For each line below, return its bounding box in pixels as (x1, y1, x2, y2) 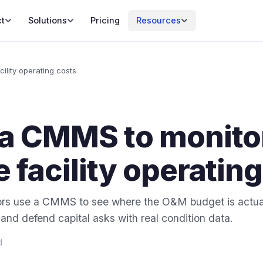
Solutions (28, 15, 67, 25)
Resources (136, 15, 181, 25)
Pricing (90, 15, 120, 25)
